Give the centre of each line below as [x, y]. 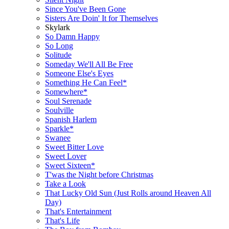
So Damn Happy [72, 36]
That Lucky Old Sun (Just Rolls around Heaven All [128, 193]
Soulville [59, 110]
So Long [59, 45]
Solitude [58, 55]
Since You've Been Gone [85, 9]
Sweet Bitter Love [74, 147]
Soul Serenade [68, 101]
